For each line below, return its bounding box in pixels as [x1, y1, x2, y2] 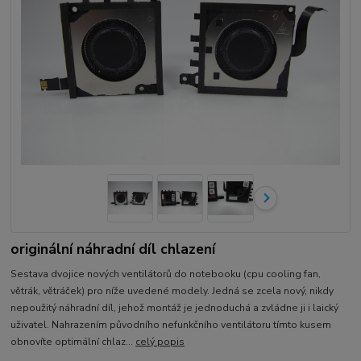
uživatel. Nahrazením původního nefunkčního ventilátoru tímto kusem [10, 317, 332, 331]
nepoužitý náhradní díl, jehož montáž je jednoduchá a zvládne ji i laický [10, 301, 339, 314]
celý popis [135, 334, 185, 348]
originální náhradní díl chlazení [10, 239, 216, 259]
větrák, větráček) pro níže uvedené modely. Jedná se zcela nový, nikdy [10, 284, 334, 297]
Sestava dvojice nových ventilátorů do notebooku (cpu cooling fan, [10, 267, 322, 280]
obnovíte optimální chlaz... [10, 334, 136, 348]
